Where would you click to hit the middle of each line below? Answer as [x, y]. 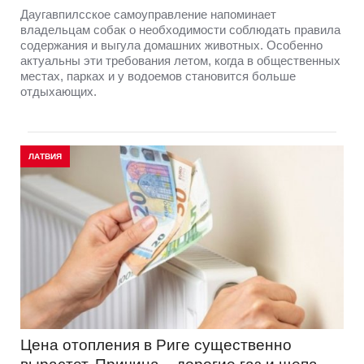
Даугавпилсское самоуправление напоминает [148, 14]
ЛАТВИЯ [45, 156]
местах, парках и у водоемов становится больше [158, 76]
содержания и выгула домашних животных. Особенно [171, 45]
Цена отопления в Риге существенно [156, 344]
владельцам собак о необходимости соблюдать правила [180, 29]
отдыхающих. [58, 91]
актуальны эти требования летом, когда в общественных [180, 60]
